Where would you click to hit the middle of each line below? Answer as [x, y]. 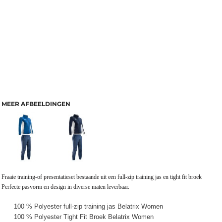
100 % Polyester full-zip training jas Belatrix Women [88, 206]
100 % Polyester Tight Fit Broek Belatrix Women [84, 217]
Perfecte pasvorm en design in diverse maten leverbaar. [66, 187]
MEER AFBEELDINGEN [36, 104]
